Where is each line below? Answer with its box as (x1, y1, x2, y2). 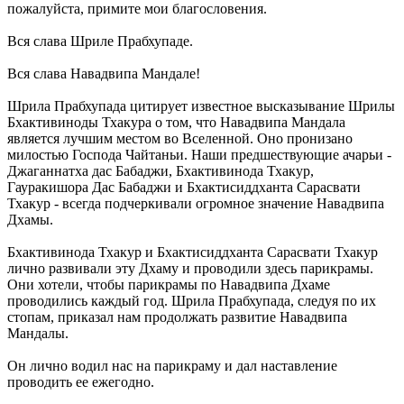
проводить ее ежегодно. (7, 373, 154, 390)
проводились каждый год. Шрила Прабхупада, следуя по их (7, 292, 376, 308)
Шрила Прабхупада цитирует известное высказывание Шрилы (7, 97, 395, 114)
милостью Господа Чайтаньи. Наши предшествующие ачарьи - (7, 146, 391, 162)
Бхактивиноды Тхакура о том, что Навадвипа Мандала (7, 114, 345, 130)
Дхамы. (7, 211, 53, 227)
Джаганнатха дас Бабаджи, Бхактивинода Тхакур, (7, 162, 314, 179)
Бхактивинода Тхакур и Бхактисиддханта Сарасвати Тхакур (7, 243, 378, 260)
